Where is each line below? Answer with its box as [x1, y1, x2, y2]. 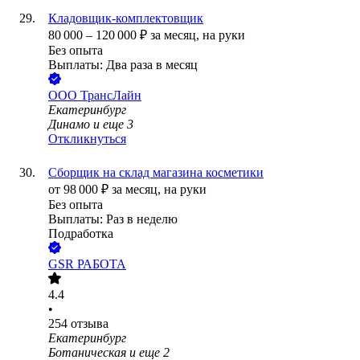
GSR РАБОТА [48, 257, 126, 272]
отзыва [71, 317, 108, 331]
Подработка [48, 227, 113, 241]
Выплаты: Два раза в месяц [48, 58, 198, 72]
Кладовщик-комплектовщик [48, 11, 203, 26]
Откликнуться [48, 132, 126, 146]
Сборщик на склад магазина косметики [48, 166, 264, 180]
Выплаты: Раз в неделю [48, 212, 178, 227]
